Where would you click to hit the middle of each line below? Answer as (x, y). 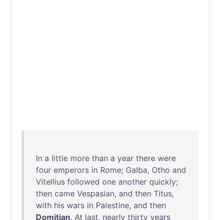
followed (83, 182)
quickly (163, 182)
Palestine (112, 205)
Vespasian (96, 193)
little (60, 158)
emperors (71, 170)
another (133, 182)
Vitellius (50, 182)
